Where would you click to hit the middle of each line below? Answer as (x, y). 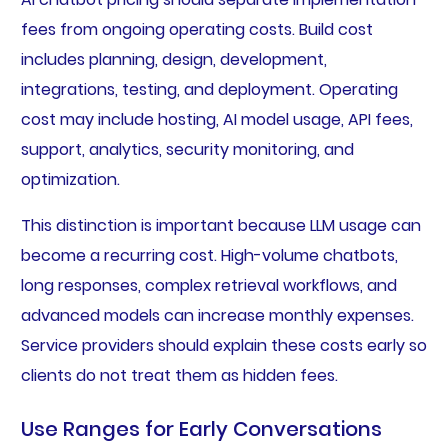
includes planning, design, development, (173, 59)
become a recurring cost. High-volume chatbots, (209, 255)
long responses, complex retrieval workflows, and (208, 285)
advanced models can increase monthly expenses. (217, 315)
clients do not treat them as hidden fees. (179, 375)
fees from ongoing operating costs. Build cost (196, 29)
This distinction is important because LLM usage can (220, 225)
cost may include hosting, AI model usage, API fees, (216, 119)
